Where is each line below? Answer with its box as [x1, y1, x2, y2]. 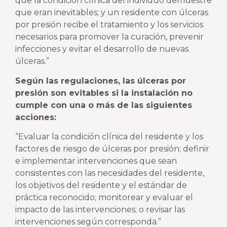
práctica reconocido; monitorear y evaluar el [15, 193, 193, 203]
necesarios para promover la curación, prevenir [15, 32, 204, 42]
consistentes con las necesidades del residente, [15, 168, 204, 178]
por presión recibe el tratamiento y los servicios [15, 20, 203, 30]
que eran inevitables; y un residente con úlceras [15, 8, 208, 18]
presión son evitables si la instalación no [15, 88, 193, 98]
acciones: [15, 112, 56, 122]
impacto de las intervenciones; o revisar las [15, 205, 185, 215]
